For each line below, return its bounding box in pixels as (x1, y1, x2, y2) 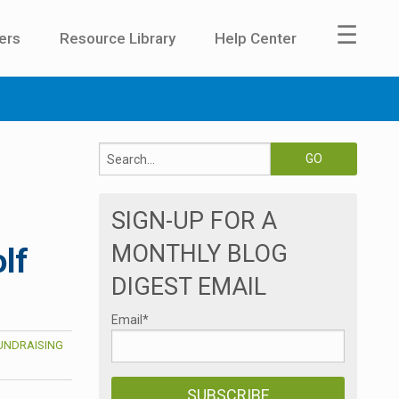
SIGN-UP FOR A (111, 207, 277, 236)
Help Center (215, 29, 297, 47)
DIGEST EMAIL (111, 273, 266, 302)
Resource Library (60, 29, 175, 47)
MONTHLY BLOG (111, 240, 288, 269)
